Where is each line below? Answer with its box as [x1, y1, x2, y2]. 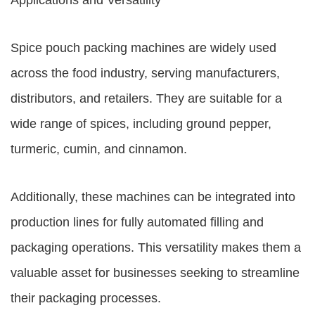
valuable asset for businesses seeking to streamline [11, 266, 300, 280]
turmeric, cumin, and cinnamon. [11, 142, 187, 156]
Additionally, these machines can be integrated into [11, 190, 295, 204]
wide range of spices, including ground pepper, [11, 117, 271, 131]
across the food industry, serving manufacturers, [11, 66, 280, 80]
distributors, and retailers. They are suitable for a [11, 91, 282, 105]
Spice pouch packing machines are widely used [11, 41, 276, 55]
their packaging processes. [11, 291, 161, 305]
